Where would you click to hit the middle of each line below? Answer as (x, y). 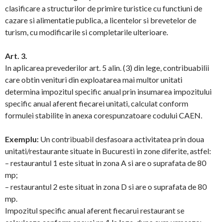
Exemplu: (23, 139)
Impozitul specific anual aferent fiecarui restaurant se (95, 210)
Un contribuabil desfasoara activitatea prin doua (122, 139)
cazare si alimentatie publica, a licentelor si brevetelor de (101, 20)
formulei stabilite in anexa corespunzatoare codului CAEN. (104, 115)
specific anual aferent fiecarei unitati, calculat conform (97, 103)
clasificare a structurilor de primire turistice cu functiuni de (104, 8)
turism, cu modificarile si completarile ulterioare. (86, 32)
